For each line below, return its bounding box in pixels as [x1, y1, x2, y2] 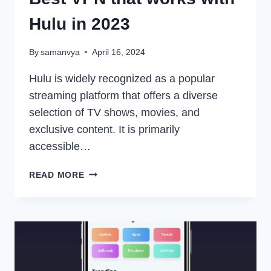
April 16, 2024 [92, 47, 146, 57]
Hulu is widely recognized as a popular [29, 72, 215, 85]
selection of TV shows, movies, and [29, 106, 200, 119]
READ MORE [29, 169, 85, 180]
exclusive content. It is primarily [29, 123, 180, 135]
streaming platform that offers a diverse [29, 89, 218, 102]
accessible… [29, 140, 91, 152]
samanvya [41, 47, 80, 57]
